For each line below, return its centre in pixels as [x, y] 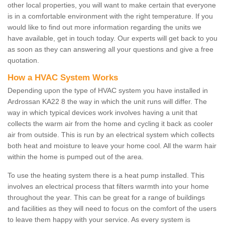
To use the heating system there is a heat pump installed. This [106, 176]
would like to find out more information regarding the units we [104, 27]
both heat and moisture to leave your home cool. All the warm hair [112, 146]
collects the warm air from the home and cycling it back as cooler [110, 124]
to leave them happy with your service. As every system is [99, 220]
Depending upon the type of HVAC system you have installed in [108, 91]
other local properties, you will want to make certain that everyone [112, 5]
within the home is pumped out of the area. [76, 157]
